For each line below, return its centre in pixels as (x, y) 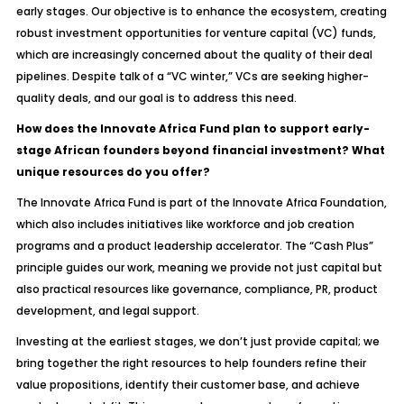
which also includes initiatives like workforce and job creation (185, 224)
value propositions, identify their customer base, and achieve (188, 385)
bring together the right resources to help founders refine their (191, 363)
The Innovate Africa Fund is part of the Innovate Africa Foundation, (201, 202)
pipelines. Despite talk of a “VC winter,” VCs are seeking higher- (192, 76)
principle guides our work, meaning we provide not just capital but (199, 267)
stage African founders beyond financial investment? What (200, 150)
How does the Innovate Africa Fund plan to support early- (193, 129)
